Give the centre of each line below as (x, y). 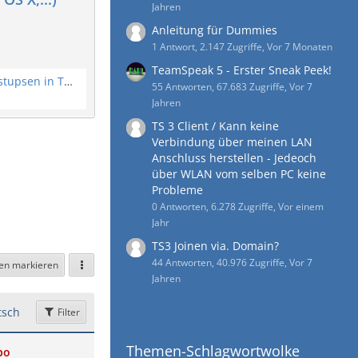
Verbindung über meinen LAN (232, 142)
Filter (68, 312)
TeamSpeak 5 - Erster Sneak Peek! (242, 70)
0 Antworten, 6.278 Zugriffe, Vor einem (238, 207)
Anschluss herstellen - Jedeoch (234, 158)
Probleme (177, 190)
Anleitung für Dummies (215, 30)
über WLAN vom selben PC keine (239, 174)
